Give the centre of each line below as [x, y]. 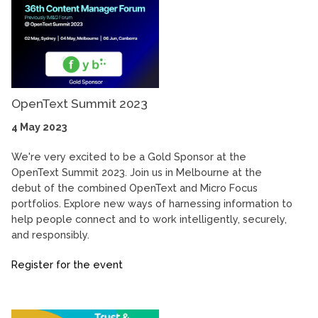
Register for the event [67, 265]
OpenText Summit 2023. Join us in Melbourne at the [137, 172]
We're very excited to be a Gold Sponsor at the [129, 157]
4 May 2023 [39, 127]
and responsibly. [50, 235]
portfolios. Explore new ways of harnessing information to [152, 204]
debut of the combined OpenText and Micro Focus [135, 188]
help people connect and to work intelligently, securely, [149, 219]
